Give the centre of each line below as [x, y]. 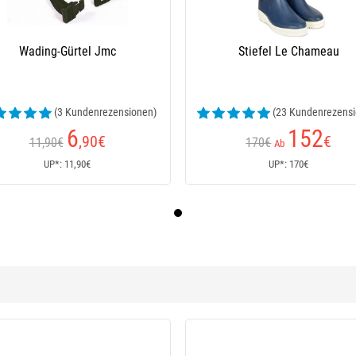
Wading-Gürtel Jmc [67, 51]
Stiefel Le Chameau [288, 51]
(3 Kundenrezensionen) [105, 112]
